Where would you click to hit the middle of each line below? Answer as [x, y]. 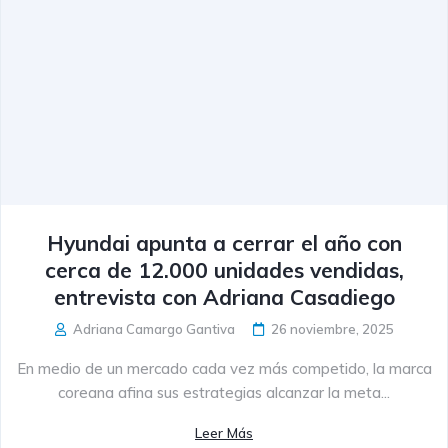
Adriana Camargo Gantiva [152, 328]
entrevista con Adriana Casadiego [224, 296]
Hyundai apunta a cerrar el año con [224, 242]
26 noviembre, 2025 [332, 328]
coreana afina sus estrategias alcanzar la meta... [224, 392]
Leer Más [224, 432]
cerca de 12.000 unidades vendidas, [224, 269]
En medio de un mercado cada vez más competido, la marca [224, 368]
